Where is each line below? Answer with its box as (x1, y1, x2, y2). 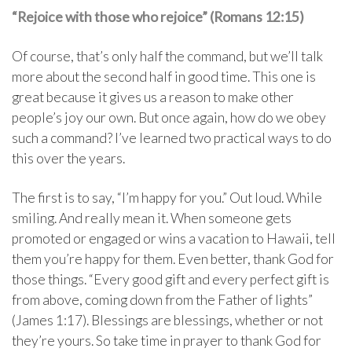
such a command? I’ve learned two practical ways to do (12, 129, 332, 146)
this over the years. (12, 149, 125, 167)
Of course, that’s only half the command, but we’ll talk (12, 47, 323, 64)
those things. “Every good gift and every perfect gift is (12, 270, 329, 288)
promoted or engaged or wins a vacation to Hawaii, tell (12, 229, 335, 247)
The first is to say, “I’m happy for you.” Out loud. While (12, 189, 322, 206)
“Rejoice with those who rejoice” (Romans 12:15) (12, 8, 304, 25)
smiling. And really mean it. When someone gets (12, 209, 291, 226)
